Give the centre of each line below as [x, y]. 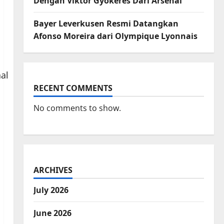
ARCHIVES [53, 170]
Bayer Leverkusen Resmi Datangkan [106, 24]
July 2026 [51, 190]
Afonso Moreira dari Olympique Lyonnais [115, 36]
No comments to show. [77, 108]
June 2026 [52, 213]
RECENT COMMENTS [73, 88]
